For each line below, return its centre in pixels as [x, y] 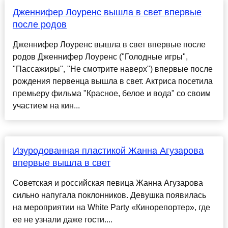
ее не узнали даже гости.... [62, 220]
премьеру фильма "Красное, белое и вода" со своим [111, 94]
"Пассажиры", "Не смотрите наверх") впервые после [112, 69]
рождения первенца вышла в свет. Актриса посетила [112, 81]
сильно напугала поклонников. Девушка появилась [109, 195]
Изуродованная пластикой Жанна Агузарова [108, 151]
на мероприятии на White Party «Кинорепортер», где [111, 208]
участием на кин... [46, 106]
